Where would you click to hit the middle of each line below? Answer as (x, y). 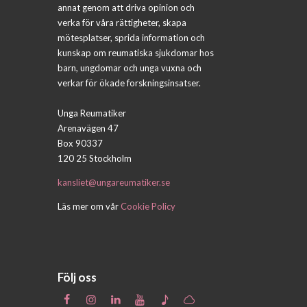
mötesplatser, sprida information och (131, 38)
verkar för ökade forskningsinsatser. (129, 83)
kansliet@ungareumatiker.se (114, 183)
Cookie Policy (148, 207)
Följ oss (77, 277)
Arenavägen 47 (88, 128)
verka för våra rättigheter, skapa (122, 23)
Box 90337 (80, 144)
